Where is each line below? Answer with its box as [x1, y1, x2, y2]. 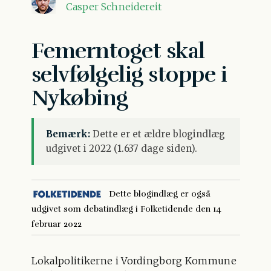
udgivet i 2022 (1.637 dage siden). [45, 142, 197, 154]
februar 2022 [31, 218, 82, 229]
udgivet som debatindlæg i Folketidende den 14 [31, 203, 221, 214]
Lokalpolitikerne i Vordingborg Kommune [31, 254, 237, 267]
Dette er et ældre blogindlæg [90, 128, 225, 140]
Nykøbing [31, 84, 128, 111]
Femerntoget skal [31, 37, 205, 64]
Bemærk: [45, 128, 90, 140]
